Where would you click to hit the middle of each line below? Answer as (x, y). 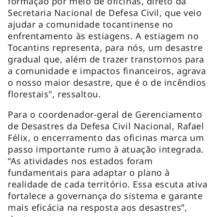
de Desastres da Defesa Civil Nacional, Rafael (106, 126)
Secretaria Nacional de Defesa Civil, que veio (105, 12)
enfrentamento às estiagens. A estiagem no (103, 36)
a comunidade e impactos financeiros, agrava (107, 70)
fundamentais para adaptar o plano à (89, 172)
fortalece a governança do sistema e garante (105, 195)
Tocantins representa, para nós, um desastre (105, 47)
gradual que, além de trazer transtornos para (106, 59)
